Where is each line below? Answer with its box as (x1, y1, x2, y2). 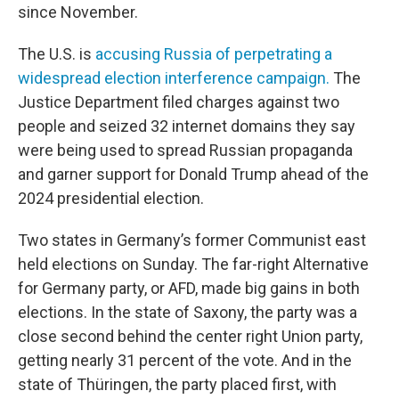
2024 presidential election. (18, 189, 204, 208)
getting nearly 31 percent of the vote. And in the (18, 351, 352, 370)
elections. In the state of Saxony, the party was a (18, 303, 357, 322)
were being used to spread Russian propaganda (18, 141, 353, 159)
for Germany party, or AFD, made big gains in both (18, 279, 360, 297)
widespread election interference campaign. (18, 69, 330, 87)
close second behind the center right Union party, (18, 327, 362, 346)
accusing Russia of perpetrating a (95, 45, 332, 63)
